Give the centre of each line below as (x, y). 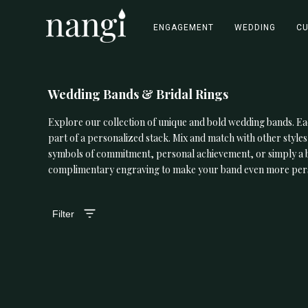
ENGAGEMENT (183, 27)
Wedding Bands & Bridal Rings (139, 95)
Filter (64, 213)
